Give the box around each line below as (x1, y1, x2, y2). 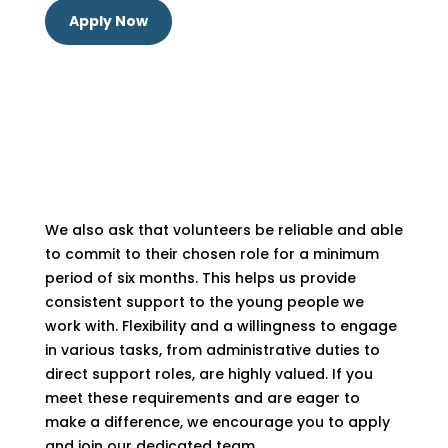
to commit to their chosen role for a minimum (44, 244, 379, 265)
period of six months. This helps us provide (44, 268, 356, 289)
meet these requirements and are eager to (44, 388, 360, 409)
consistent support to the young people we (44, 292, 364, 313)
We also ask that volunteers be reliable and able (44, 220, 403, 241)
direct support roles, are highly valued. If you (44, 364, 373, 385)
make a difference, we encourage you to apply (44, 412, 390, 433)
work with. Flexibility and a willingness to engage (44, 316, 397, 337)
